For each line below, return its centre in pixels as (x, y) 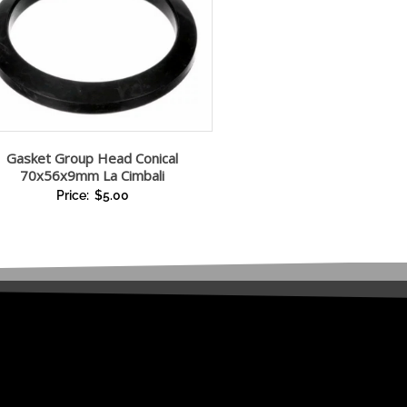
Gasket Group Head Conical (92, 158)
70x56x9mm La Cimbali (92, 175)
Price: (74, 195)
